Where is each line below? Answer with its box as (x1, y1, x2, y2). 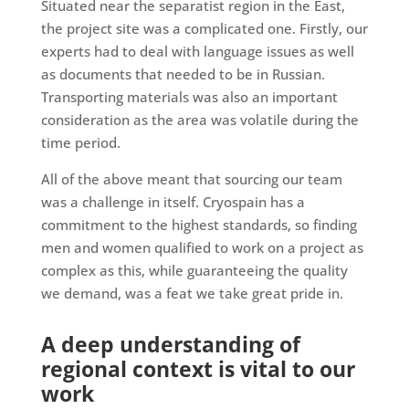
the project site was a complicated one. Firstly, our (40, 18, 368, 37)
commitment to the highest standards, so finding (40, 215, 357, 234)
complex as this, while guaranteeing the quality (40, 260, 348, 279)
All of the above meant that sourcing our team (40, 169, 342, 188)
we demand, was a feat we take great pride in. (40, 283, 343, 302)
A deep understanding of (40, 329, 300, 359)
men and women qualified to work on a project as (40, 237, 363, 257)
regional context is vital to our (40, 353, 355, 383)
